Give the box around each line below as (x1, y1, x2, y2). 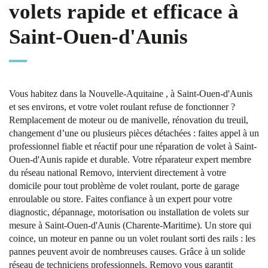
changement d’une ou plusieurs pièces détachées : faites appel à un (9, 128, 259, 138)
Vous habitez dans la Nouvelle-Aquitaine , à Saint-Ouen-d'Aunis (9, 89, 252, 99)
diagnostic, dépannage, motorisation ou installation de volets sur (9, 207, 249, 217)
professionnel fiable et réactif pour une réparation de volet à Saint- (9, 141, 257, 151)
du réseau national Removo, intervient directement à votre (9, 167, 226, 178)
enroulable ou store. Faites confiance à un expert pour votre (9, 194, 232, 204)
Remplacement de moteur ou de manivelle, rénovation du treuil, (9, 115, 248, 125)
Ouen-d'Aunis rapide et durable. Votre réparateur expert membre (9, 154, 251, 165)
